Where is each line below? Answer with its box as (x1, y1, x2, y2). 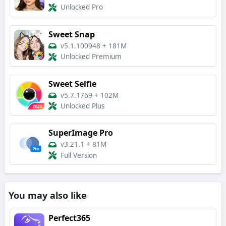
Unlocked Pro (61, 3, 103, 12)
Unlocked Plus (61, 101, 104, 111)
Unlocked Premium (61, 52, 122, 62)
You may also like (9, 189, 87, 202)
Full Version (61, 151, 97, 160)
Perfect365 (48, 212, 90, 224)
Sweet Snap (48, 28, 95, 40)
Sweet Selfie (48, 78, 96, 89)
